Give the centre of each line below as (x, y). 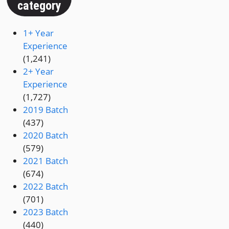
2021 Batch (46, 161)
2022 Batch (46, 187)
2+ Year (39, 72)
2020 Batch (46, 135)
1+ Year (39, 33)
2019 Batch (46, 110)
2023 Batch (46, 212)
